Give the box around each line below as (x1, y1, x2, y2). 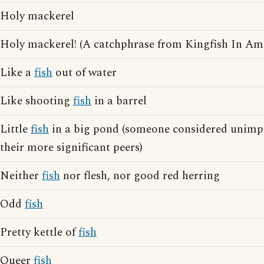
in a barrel (91, 93, 147, 110)
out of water (52, 64, 117, 81)
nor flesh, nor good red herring (60, 167, 220, 184)
